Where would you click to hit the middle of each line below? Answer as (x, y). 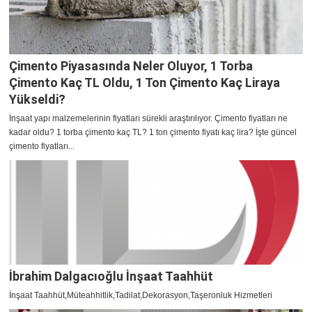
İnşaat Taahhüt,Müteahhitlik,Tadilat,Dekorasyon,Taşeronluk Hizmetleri (141, 296)
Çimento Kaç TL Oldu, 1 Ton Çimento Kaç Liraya (145, 83)
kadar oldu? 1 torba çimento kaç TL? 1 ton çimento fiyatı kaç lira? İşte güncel (153, 133)
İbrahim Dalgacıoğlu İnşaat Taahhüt (111, 276)
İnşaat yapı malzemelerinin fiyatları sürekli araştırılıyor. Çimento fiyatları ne (148, 119)
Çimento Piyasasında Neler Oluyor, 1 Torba (131, 66)
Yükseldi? (37, 100)
